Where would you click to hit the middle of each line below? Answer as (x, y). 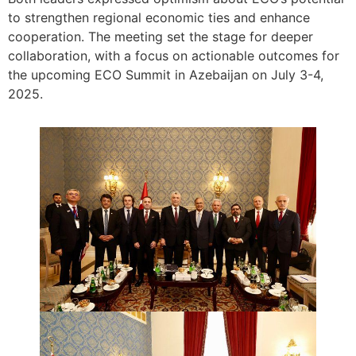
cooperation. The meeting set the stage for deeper (161, 36)
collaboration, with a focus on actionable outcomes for (174, 55)
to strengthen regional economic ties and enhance (159, 17)
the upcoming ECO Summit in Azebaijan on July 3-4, (166, 74)
